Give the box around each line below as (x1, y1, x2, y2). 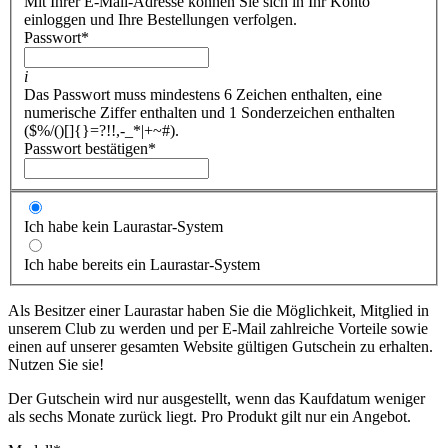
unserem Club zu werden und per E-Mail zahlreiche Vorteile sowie (8, 320, 428, 338)
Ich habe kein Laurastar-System (24, 218, 223, 236)
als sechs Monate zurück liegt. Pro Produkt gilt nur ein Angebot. (8, 408, 411, 426)
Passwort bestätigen (24, 139, 148, 157)
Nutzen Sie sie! (8, 356, 104, 374)
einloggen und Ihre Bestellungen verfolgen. (24, 10, 297, 28)
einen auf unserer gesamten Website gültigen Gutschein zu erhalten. (8, 338, 433, 356)
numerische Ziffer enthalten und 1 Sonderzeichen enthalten (24, 103, 395, 121)
